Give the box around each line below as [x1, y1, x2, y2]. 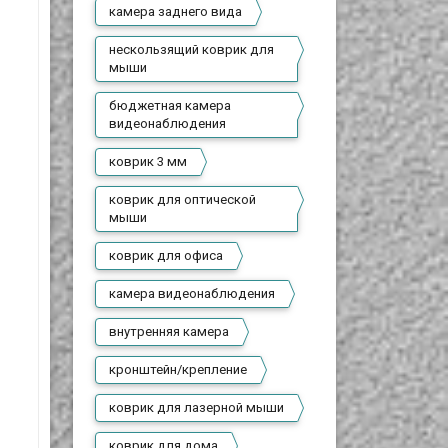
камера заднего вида [109, 4, 243, 19]
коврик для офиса [109, 248, 224, 263]
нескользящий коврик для [109, 42, 275, 57]
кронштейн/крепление [109, 362, 248, 377]
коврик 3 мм [109, 154, 188, 169]
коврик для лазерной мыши [109, 400, 285, 415]
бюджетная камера [109, 98, 232, 113]
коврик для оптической [109, 192, 257, 207]
